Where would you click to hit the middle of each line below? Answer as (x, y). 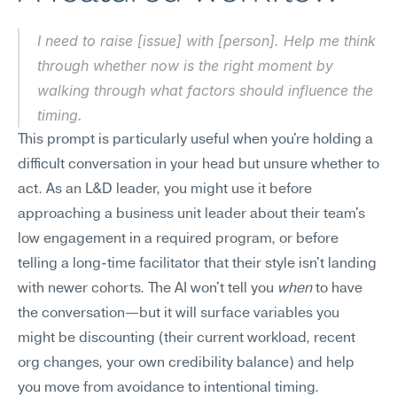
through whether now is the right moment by (185, 66)
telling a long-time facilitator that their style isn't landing (197, 264)
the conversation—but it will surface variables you (179, 314)
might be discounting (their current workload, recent (187, 339)
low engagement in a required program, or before (178, 239)
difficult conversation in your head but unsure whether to (198, 165)
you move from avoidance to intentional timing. (168, 388)
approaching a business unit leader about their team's (191, 214)
